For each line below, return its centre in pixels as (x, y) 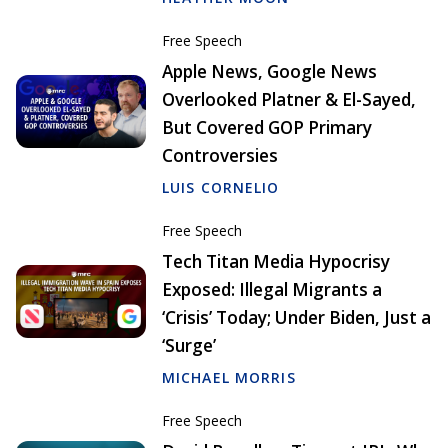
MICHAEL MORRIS (229, 378)
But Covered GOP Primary (267, 128)
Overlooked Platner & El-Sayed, (289, 100)
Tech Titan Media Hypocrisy (276, 262)
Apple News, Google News (269, 72)
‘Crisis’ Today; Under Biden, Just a (296, 318)
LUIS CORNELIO (221, 188)
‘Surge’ (189, 346)
